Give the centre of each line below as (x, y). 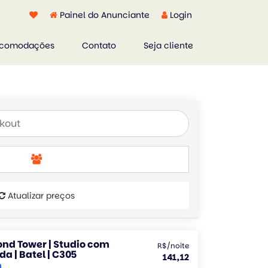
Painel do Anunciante (105, 15)
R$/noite (173, 246)
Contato (99, 45)
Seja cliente (168, 45)
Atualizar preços (40, 195)
